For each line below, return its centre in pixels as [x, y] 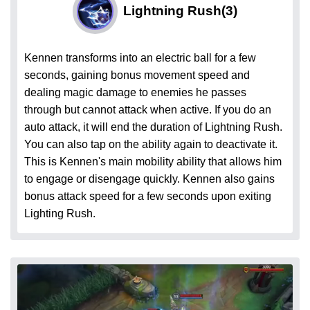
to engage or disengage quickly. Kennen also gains [149, 179]
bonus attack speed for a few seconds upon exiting [148, 196]
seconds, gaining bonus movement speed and [137, 75]
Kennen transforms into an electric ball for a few [140, 57]
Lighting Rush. [60, 213]
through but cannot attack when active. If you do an [148, 109]
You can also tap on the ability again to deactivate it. [151, 144]
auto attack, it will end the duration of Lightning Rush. [153, 127]
